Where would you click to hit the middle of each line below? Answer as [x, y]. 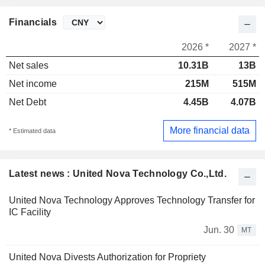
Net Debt [28, 102]
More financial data [210, 130]
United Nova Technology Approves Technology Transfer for [132, 200]
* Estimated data [32, 130]
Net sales [29, 66]
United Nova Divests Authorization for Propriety [107, 257]
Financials [33, 22]
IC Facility [30, 212]
